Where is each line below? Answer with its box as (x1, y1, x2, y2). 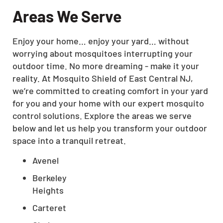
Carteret (32, 202, 66, 214)
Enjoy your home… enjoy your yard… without (12, 35, 189, 47)
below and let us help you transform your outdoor (12, 122, 207, 134)
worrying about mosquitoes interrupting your (12, 48, 193, 59)
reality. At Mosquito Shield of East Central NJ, (12, 73, 193, 84)
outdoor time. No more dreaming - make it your (12, 60, 199, 72)
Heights (32, 185, 64, 196)
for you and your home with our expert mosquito (12, 98, 204, 109)
